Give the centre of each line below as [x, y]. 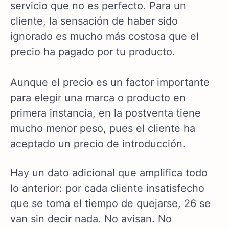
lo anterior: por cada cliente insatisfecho [107, 188]
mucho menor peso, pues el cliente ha [103, 129]
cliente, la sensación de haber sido [94, 21]
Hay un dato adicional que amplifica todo [109, 173]
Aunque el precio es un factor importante [110, 83]
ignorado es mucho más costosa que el [105, 37]
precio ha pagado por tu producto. [93, 52]
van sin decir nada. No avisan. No [91, 219]
